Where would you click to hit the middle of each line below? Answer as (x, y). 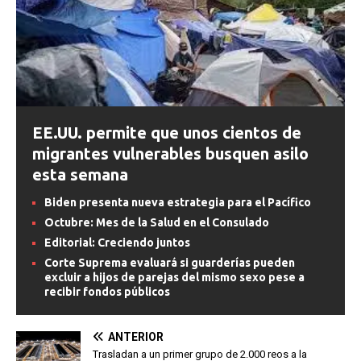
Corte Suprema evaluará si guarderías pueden (170, 263)
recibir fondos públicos (107, 292)
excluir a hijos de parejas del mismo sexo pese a (174, 278)
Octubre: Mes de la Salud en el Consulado (157, 223)
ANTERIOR (136, 337)
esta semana (80, 175)
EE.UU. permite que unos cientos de (167, 133)
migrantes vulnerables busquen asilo (170, 154)
